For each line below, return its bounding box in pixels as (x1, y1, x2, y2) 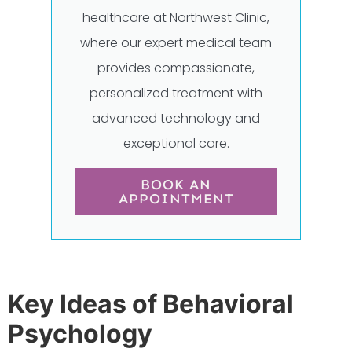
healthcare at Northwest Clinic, (82, 8, 269, 27)
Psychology (8, 317, 152, 349)
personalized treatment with (90, 83, 262, 102)
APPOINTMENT (118, 189, 234, 207)
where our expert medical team (80, 33, 272, 52)
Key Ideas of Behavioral (8, 288, 294, 319)
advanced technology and (92, 108, 260, 127)
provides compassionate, (97, 58, 255, 77)
